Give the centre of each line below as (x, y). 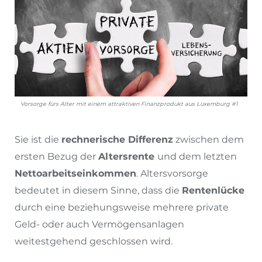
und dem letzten (197, 156)
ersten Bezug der (56, 156)
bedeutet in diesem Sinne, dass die (98, 190)
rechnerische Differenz (117, 139)
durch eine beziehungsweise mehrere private (122, 207)
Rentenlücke (213, 190)
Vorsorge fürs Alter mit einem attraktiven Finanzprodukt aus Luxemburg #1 (129, 104)
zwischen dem (208, 139)
